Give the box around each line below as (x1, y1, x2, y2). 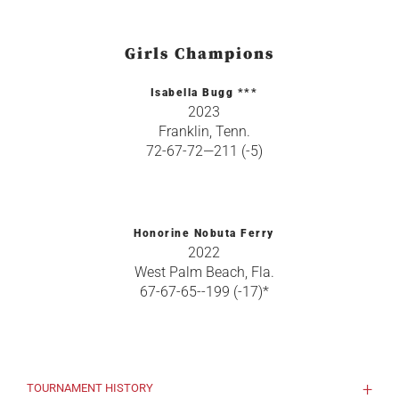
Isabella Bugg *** (150, 86, 258, 99)
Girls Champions (125, 44, 274, 64)
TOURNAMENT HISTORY (27, 381, 153, 395)
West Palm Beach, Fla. (134, 264, 274, 281)
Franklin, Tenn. (158, 123, 250, 140)
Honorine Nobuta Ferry (134, 227, 274, 240)
